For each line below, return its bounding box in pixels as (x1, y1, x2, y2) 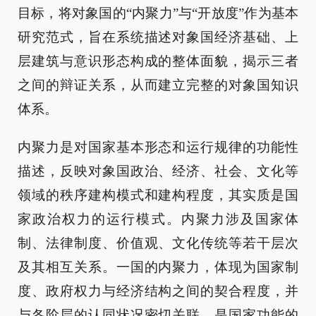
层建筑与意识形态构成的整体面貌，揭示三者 (18, 54, 298, 68)
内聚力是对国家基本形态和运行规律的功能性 (18, 140, 298, 154)
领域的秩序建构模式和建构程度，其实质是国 (18, 188, 298, 202)
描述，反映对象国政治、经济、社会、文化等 (18, 164, 298, 178)
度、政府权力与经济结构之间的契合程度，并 (18, 284, 298, 298)
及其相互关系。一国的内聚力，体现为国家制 (18, 260, 298, 274)
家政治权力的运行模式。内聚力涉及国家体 (18, 212, 298, 226)
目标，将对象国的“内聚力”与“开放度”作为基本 (18, 6, 298, 20)
